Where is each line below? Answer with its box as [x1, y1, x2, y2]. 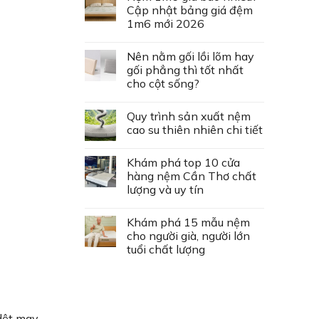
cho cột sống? [126, 76, 199, 91]
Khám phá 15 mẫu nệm [126, 215, 250, 230]
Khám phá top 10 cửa [126, 155, 240, 170]
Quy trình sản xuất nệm [126, 109, 251, 124]
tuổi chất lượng [126, 242, 205, 257]
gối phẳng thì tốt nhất [126, 63, 244, 78]
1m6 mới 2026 [126, 16, 204, 31]
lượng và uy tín [126, 182, 204, 197]
